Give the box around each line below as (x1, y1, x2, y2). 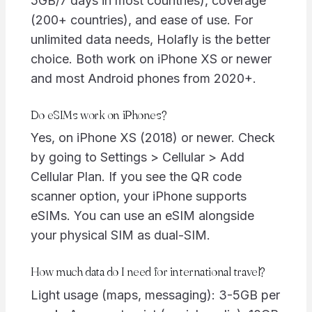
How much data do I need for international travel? (30, 264, 265, 279)
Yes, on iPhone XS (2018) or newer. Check (30, 130, 275, 146)
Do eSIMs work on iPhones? (30, 107, 167, 122)
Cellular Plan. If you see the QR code (30, 169, 242, 185)
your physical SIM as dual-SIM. (30, 228, 210, 243)
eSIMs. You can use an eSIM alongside (30, 208, 254, 224)
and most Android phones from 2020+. (30, 70, 256, 86)
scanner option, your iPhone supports (30, 189, 247, 204)
